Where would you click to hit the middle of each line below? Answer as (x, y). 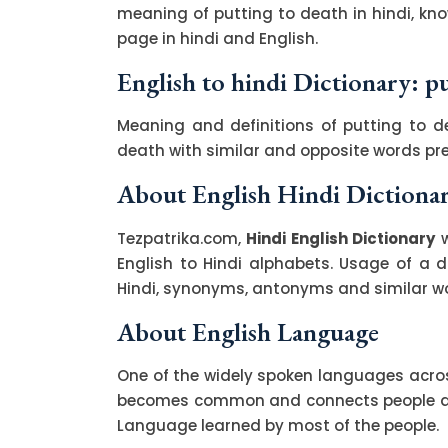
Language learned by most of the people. (278, 425)
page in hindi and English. (217, 38)
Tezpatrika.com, (182, 238)
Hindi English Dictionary (341, 238)
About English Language (248, 331)
